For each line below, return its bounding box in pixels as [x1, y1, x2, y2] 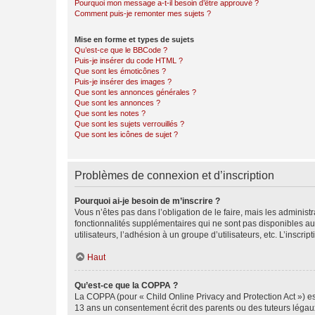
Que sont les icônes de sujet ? [75, 130, 178, 139]
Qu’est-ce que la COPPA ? [75, 281, 178, 290]
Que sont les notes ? [75, 109, 146, 117]
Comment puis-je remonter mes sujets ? [75, 9, 211, 18]
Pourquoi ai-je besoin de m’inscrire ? [75, 196, 220, 206]
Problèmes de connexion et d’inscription [75, 169, 274, 181]
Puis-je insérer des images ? [75, 77, 172, 86]
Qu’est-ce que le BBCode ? [75, 46, 167, 54]
